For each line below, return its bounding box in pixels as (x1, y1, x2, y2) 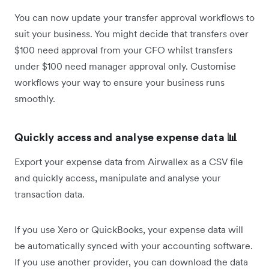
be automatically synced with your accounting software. (14, 239, 253, 252)
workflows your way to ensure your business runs (14, 76, 225, 88)
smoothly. (14, 92, 58, 104)
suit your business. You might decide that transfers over (14, 27, 249, 40)
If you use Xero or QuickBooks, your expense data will (14, 223, 243, 235)
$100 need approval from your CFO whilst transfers (14, 43, 232, 56)
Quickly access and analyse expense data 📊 (14, 130, 238, 144)
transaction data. (14, 187, 85, 200)
